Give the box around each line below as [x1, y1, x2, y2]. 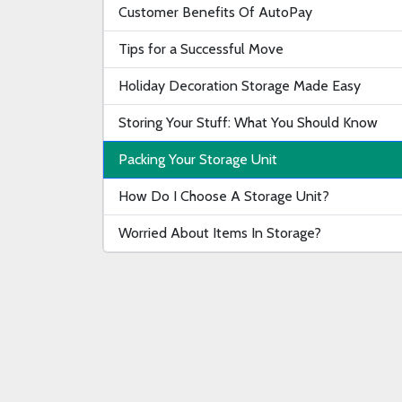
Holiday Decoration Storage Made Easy [118, 76, 361, 94]
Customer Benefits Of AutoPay [118, 3, 312, 21]
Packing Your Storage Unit [118, 150, 277, 168]
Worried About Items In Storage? [118, 223, 321, 241]
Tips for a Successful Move [118, 39, 284, 57]
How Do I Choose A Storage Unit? [118, 187, 329, 205]
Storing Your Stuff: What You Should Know [118, 113, 378, 131]
